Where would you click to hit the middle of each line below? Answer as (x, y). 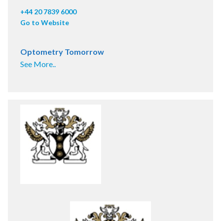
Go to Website (45, 23)
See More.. (38, 64)
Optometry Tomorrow (62, 52)
